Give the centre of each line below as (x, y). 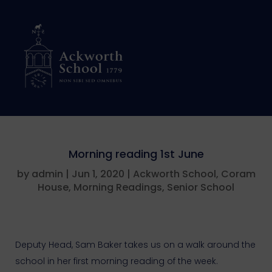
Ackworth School (174, 174)
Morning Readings (118, 187)
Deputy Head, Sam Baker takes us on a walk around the (135, 245)
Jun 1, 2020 (98, 174)
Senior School (201, 187)
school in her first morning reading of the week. (117, 261)
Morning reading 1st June (136, 154)
